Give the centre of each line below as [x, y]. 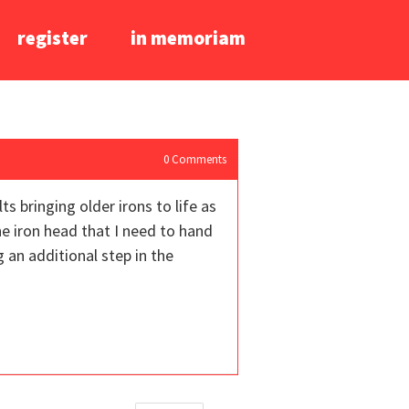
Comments [198, 159]
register [52, 38]
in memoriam [188, 38]
